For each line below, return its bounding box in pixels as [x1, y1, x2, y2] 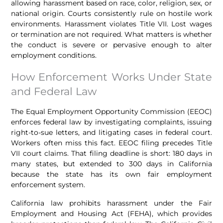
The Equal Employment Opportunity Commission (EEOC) [11, 107, 212, 116]
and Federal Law [11, 85, 97, 98]
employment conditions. [11, 50, 97, 60]
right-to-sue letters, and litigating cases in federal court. [11, 128, 212, 137]
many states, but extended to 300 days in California [11, 159, 212, 169]
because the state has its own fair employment [11, 170, 212, 179]
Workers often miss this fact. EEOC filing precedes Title [11, 138, 212, 148]
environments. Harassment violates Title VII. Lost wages [11, 19, 212, 28]
